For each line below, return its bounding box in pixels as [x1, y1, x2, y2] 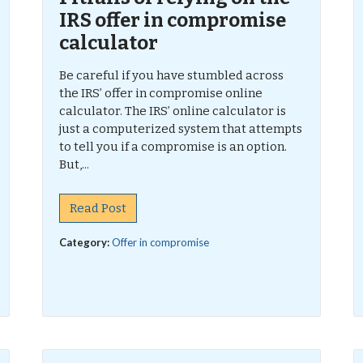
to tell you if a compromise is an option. [59, 139, 288, 154]
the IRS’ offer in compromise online [59, 86, 263, 100]
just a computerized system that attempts [59, 122, 303, 136]
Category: [59, 236, 113, 249]
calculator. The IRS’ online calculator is [59, 104, 287, 118]
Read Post [70, 201, 127, 216]
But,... [59, 157, 90, 172]
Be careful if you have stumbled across [59, 68, 284, 83]
